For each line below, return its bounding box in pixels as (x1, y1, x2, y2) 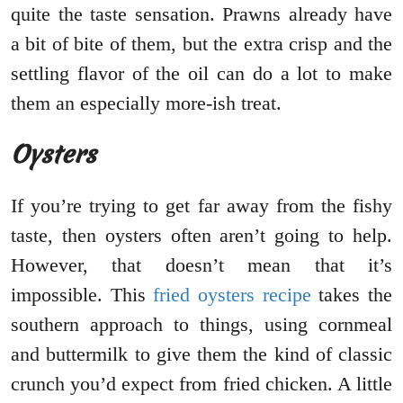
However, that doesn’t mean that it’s (11, 254, 392, 277)
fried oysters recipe (153, 283, 311, 307)
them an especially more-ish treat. (11, 92, 282, 115)
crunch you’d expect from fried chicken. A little (11, 372, 392, 396)
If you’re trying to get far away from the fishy (11, 194, 392, 218)
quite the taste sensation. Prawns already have (11, 3, 392, 26)
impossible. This (11, 283, 154, 307)
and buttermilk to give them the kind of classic (11, 343, 392, 366)
